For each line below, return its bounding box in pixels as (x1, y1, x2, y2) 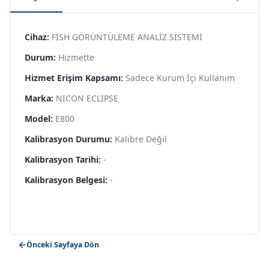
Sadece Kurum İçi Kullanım (125, 71, 235, 83)
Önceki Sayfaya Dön (26, 240, 99, 250)
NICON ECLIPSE (56, 92, 118, 104)
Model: (25, 112, 53, 124)
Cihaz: (25, 31, 49, 43)
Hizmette (58, 51, 94, 63)
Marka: (25, 92, 53, 104)
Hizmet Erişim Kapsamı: (25, 71, 123, 83)
